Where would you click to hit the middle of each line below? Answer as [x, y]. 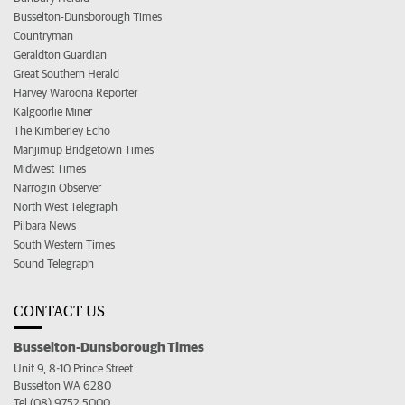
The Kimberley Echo [62, 130]
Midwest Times [50, 168]
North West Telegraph [66, 206]
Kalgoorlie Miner [53, 111]
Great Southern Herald [66, 73]
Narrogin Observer [57, 187]
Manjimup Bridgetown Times [84, 149]
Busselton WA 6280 [62, 385]
